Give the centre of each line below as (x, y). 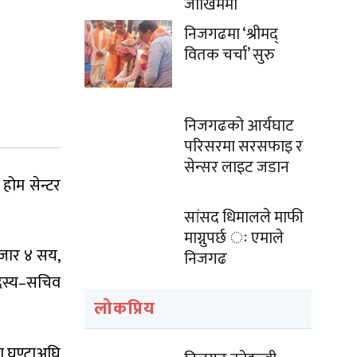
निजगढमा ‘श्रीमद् (231, 34)
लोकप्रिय (125, 309)
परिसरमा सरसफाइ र (243, 147)
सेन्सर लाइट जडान (237, 167)
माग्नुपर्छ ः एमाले (234, 238)
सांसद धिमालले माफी (244, 218)
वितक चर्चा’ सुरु (229, 55)
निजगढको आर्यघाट (239, 126)
